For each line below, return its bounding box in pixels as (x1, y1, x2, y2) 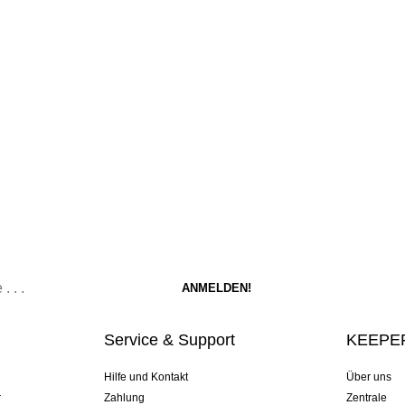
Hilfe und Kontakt (103, 371, 188, 384)
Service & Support (103, 331, 235, 350)
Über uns (346, 371, 392, 384)
